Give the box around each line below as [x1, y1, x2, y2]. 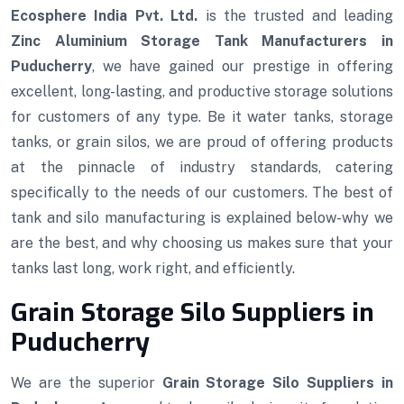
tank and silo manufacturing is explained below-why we [11, 209, 393, 227]
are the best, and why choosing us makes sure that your [11, 234, 393, 252]
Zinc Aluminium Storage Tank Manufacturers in [11, 32, 393, 50]
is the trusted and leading [205, 7, 393, 25]
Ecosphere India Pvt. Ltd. [11, 7, 206, 25]
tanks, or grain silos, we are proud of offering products [11, 133, 393, 151]
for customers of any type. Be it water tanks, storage [11, 108, 393, 126]
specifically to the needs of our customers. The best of [11, 184, 393, 202]
